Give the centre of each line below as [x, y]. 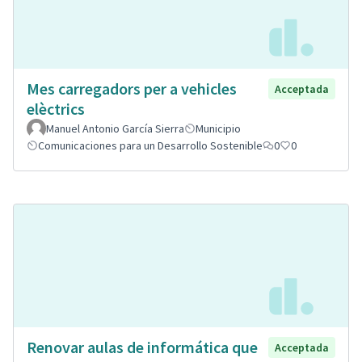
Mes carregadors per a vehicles [132, 88]
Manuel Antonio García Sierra [115, 128]
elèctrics [56, 108]
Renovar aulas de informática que [142, 347]
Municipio [218, 128]
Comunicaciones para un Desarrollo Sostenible [150, 145]
